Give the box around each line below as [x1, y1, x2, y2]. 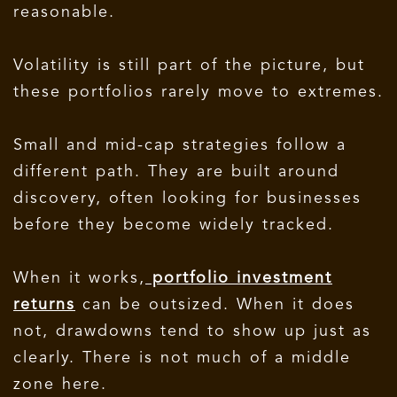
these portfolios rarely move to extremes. [13, 83, 384, 100]
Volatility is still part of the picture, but [13, 57, 365, 74]
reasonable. [13, 4, 122, 20]
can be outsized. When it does [75, 296, 354, 313]
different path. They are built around [13, 163, 339, 180]
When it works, [13, 269, 145, 286]
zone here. [13, 376, 107, 393]
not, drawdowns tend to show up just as [13, 323, 371, 339]
